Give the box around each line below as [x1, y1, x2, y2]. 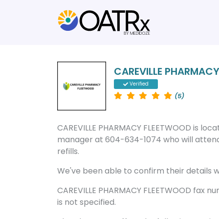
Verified [128, 80, 149, 88]
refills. [57, 146, 79, 157]
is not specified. [57, 197, 116, 208]
